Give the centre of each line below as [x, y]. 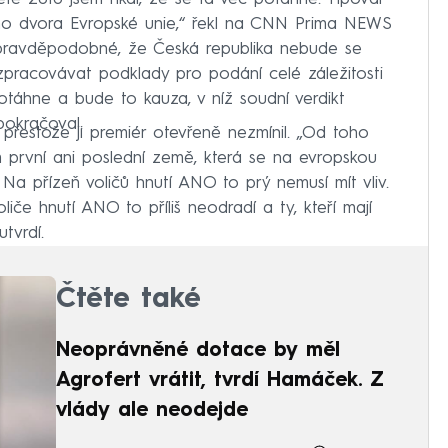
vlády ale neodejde [152, 411]
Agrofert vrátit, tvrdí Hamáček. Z [220, 381]
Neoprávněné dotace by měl [198, 351]
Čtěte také [128, 300]
